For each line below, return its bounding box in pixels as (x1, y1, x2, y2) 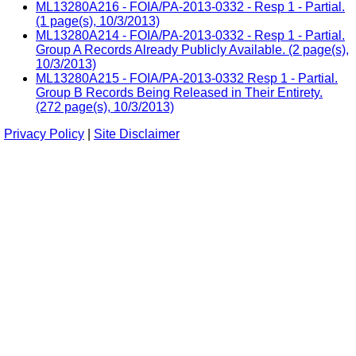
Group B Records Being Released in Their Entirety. (36, 85, 323, 99)
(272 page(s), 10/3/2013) (36, 99, 174, 114)
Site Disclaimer (94, 126, 180, 141)
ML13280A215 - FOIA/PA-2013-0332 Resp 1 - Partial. (36, 71, 338, 85)
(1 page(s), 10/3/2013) (36, 14, 160, 28)
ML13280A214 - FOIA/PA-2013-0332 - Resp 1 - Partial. (36, 28, 345, 42)
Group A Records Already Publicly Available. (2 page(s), (36, 42, 349, 56)
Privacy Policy (4, 126, 84, 141)
